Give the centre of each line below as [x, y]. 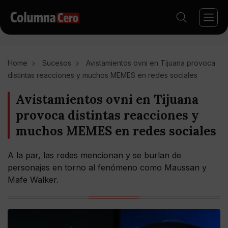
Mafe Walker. [33, 180]
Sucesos [57, 63]
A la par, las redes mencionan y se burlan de [94, 155]
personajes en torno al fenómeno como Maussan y [107, 167]
